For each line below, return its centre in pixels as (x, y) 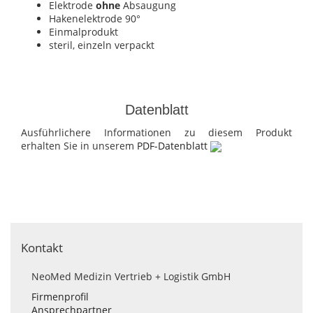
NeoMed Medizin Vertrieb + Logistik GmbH (131, 277)
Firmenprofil (60, 297)
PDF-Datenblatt (174, 146)
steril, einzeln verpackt (102, 45)
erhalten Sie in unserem (79, 146)
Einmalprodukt (83, 32)
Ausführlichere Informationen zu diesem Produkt (156, 132)
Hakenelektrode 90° (95, 19)
